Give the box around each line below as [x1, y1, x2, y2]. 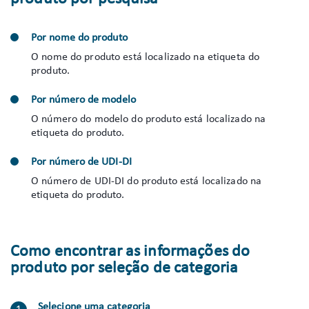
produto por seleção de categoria [10, 260, 239, 277]
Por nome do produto [31, 32, 128, 43]
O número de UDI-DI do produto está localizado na [31, 176, 262, 187]
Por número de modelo [31, 94, 136, 106]
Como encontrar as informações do [10, 243, 250, 260]
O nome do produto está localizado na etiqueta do [31, 52, 260, 63]
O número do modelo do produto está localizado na [31, 114, 266, 125]
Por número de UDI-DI [31, 157, 132, 168]
